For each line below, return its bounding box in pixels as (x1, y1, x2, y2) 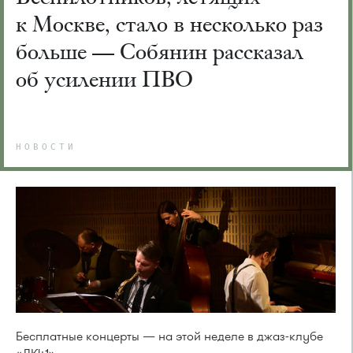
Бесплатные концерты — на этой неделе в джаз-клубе (16, 328, 323, 346)
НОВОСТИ (16, 143, 76, 152)
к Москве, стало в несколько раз (16, 9, 323, 38)
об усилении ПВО (16, 65, 193, 93)
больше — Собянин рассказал (16, 37, 303, 65)
